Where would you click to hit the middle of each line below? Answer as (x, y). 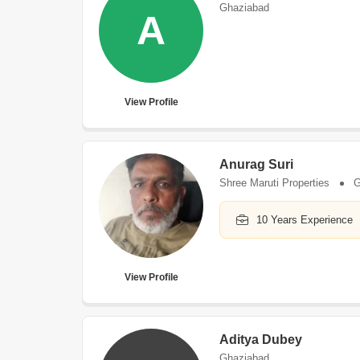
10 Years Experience (305, 220)
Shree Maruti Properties (274, 183)
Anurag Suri (256, 164)
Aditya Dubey (261, 340)
